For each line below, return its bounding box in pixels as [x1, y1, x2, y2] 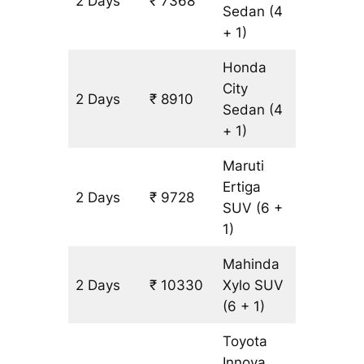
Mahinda [223, 256, 280, 273]
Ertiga [223, 179, 262, 196]
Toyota [223, 333, 268, 350]
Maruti [223, 158, 265, 175]
